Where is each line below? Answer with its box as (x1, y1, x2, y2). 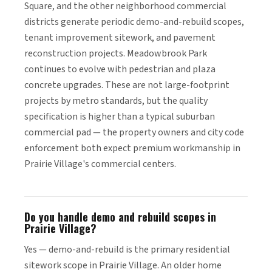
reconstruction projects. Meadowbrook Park (24, 47, 207, 60)
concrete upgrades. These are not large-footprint (24, 78, 229, 92)
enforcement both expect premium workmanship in (24, 141, 240, 155)
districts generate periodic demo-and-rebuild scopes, (24, 15, 244, 29)
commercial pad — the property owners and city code (24, 126, 244, 139)
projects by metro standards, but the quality (24, 94, 208, 107)
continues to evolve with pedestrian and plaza (24, 63, 216, 76)
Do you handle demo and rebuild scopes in (24, 209, 216, 225)
